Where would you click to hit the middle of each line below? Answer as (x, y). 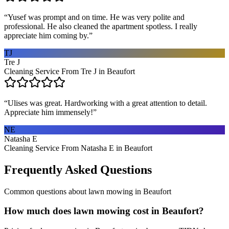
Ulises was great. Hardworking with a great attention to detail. (107, 103)
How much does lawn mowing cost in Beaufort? (104, 211)
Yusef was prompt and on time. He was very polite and (96, 17)
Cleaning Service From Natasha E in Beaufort (78, 148)
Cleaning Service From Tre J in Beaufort (70, 71)
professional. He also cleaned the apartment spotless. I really (101, 26)
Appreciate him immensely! (49, 112)
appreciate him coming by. (47, 35)
